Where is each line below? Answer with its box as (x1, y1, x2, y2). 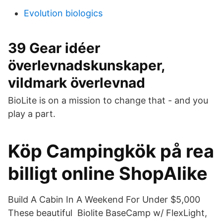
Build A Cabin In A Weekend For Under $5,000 (8, 194, 200, 205)
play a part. (8, 109, 55, 119)
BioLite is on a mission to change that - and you (8, 95, 208, 106)
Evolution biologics (24, 8, 103, 18)
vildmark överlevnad (8, 74, 145, 91)
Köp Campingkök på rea (8, 140, 214, 162)
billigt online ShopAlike (8, 163, 208, 184)
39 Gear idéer (8, 40, 100, 56)
